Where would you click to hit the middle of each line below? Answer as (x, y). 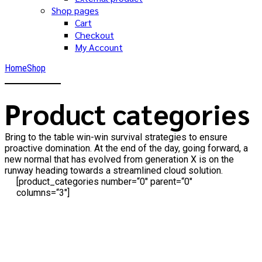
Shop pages (75, 10)
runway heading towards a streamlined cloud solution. (114, 171)
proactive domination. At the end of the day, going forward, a (126, 149)
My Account (99, 47)
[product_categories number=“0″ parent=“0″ (104, 182)
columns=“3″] (43, 193)
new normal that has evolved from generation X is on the (119, 160)
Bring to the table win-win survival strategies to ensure (116, 137)
